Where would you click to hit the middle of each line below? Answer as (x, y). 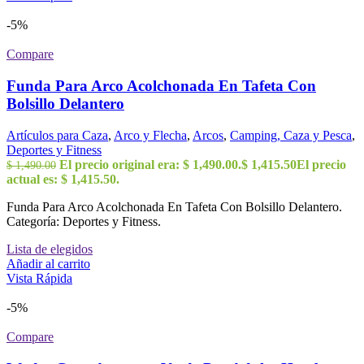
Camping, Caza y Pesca (291, 135)
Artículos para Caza (57, 135)
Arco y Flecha (150, 135)
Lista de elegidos (50, 249)
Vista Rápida (39, 278)
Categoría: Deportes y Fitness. (84, 221)
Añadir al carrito (48, 263)
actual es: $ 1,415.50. (63, 179)
